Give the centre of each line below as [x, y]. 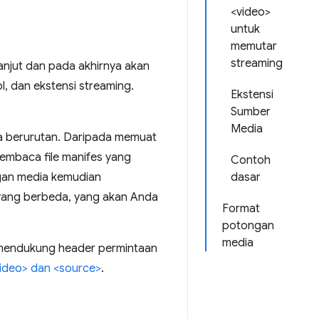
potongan [248, 226]
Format [241, 209]
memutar [254, 46]
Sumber [251, 112]
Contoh [251, 160]
